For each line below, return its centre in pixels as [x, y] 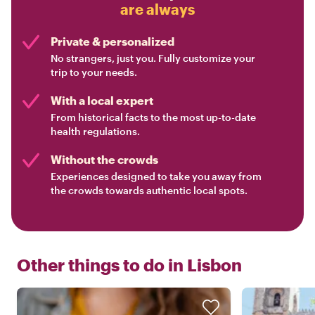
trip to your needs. [94, 72]
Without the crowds [104, 160]
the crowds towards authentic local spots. [149, 191]
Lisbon [214, 265]
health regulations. [95, 131]
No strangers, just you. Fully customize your [153, 58]
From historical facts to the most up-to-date [153, 117]
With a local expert [102, 101]
